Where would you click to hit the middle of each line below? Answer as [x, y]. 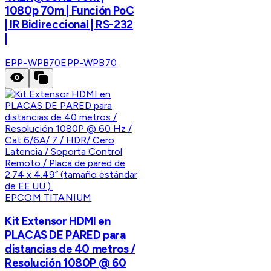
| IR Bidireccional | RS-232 [69, 24]
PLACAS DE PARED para [65, 235]
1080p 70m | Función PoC [70, 10]
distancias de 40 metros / [70, 249]
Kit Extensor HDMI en [58, 221]
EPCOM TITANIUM [48, 197]
